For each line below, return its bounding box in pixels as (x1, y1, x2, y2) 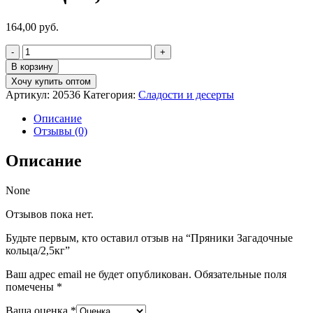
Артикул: (6, 88, 52, 101)
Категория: (83, 88, 138, 101)
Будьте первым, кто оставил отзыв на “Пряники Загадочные (6, 231, 293, 244)
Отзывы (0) (34, 124, 87, 137)
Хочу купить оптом (11, 75, 91, 87)
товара (22, 56, 53, 68)
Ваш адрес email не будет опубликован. (6, 268, 191, 280)
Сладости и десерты (138, 88, 234, 101)
